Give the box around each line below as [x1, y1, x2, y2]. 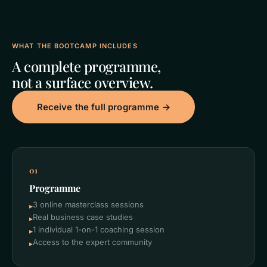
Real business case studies [33, 212, 133, 222]
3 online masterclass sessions [33, 200, 144, 209]
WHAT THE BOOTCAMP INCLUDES [12, 42, 138, 50]
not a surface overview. [12, 73, 153, 92]
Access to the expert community [33, 237, 152, 247]
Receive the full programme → [36, 101, 170, 113]
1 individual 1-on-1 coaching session [33, 225, 164, 234]
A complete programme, [12, 57, 161, 76]
